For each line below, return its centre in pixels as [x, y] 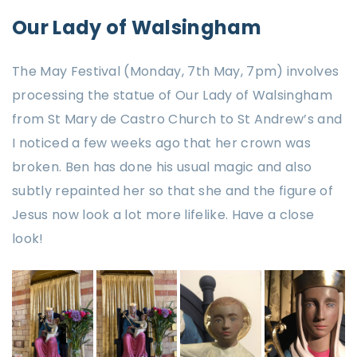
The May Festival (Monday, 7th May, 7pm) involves [176, 71]
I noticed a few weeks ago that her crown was [162, 143]
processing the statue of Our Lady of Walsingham [173, 95]
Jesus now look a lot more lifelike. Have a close [163, 214]
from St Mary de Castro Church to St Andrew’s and [177, 119]
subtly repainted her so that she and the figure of [173, 190]
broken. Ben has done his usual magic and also [162, 167]
